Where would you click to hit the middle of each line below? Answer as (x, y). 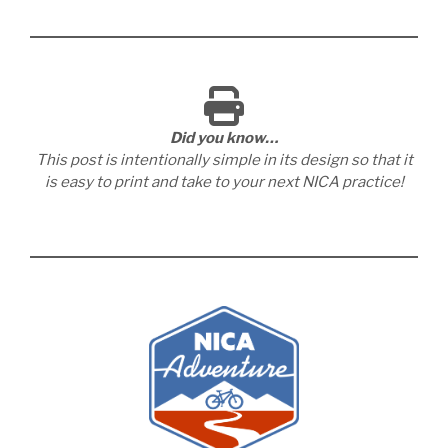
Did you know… (224, 137)
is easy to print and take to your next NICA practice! (224, 181)
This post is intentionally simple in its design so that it (224, 159)
